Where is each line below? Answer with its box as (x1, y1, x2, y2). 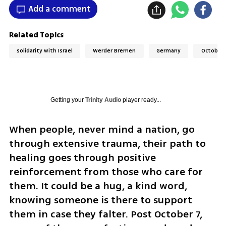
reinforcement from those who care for (9, 164, 203, 179)
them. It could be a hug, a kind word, (9, 178, 187, 193)
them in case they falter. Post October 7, (9, 206, 202, 221)
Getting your (50, 96, 85, 103)
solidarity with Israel (16, 47, 73, 55)
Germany (156, 47, 181, 55)
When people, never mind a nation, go (9, 122, 195, 137)
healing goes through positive (9, 150, 156, 165)
